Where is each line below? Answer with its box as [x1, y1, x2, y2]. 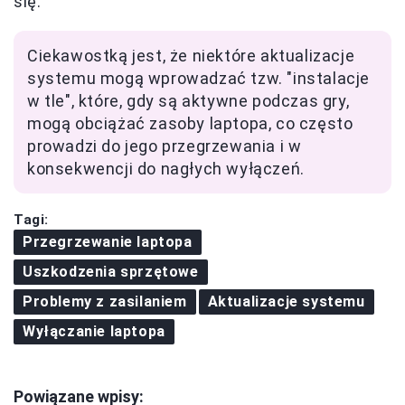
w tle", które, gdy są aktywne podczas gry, [27, 91, 350, 111]
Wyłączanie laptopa [23, 323, 165, 341]
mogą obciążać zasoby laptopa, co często [27, 114, 353, 134]
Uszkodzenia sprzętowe [23, 263, 199, 281]
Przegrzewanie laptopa [23, 233, 193, 251]
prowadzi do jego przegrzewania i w [27, 137, 302, 156]
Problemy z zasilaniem [23, 293, 187, 311]
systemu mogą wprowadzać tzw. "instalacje [27, 69, 371, 89]
